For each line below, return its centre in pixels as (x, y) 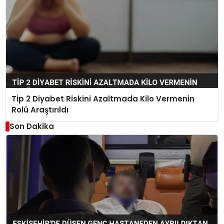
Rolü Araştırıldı (40, 110)
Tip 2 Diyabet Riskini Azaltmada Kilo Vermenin (103, 99)
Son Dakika (31, 126)
